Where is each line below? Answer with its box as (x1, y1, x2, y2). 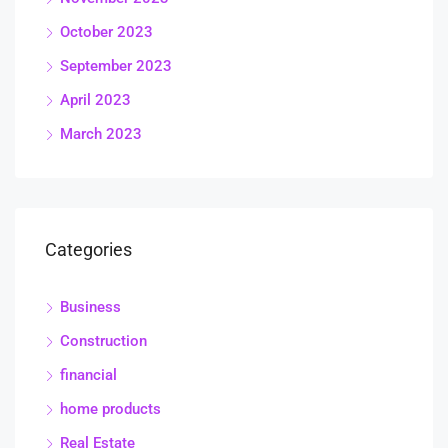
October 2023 (60, 23, 153, 42)
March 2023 (60, 125, 142, 144)
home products (60, 400, 161, 419)
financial (60, 366, 117, 385)
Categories (45, 239, 132, 261)
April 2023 (60, 91, 131, 110)
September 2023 (60, 57, 172, 76)
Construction (60, 332, 147, 351)
